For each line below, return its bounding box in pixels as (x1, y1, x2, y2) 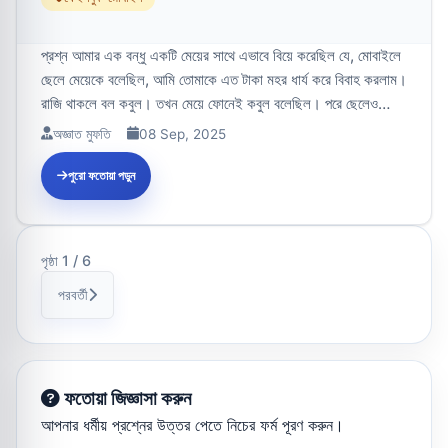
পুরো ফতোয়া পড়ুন (68, 167, 135, 183)
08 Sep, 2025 (139, 125, 226, 142)
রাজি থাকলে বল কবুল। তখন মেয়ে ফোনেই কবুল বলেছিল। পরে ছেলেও (41, 93, 378, 113)
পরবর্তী (58, 286, 88, 304)
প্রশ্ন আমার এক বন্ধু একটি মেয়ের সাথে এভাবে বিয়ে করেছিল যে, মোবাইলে (41, 45, 401, 65)
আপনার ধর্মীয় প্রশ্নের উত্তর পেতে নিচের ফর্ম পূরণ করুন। (41, 414, 344, 435)
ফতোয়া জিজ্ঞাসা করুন (60, 386, 191, 410)
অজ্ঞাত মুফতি (53, 125, 111, 142)
